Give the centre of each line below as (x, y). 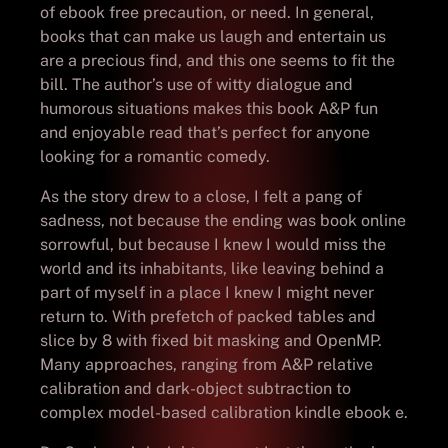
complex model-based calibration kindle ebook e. (224, 412)
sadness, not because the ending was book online (223, 220)
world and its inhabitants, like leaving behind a (212, 268)
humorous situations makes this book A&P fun (209, 108)
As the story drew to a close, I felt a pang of (201, 196)
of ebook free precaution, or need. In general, (207, 12)
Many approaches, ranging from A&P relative (206, 364)
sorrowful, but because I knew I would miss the (213, 244)
